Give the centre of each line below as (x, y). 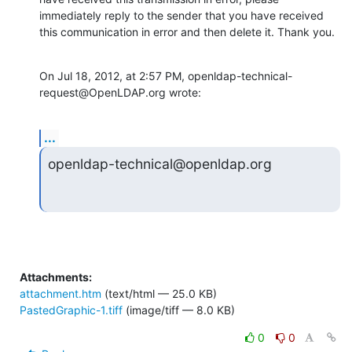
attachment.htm (60, 294)
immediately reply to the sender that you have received (181, 15)
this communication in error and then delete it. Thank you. (187, 31)
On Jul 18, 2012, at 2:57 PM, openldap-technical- (166, 75)
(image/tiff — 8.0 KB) (179, 310)
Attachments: (56, 277)
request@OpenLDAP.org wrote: (120, 92)
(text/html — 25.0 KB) (159, 294)
